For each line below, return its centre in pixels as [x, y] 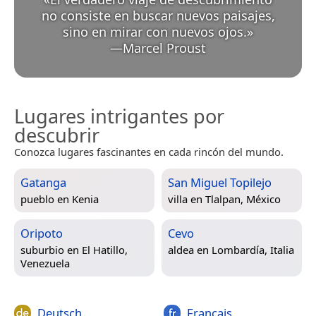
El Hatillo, [105, 250]
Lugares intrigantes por [119, 116]
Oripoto [42, 233]
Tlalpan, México [243, 199]
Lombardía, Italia [253, 250]
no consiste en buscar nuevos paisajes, [158, 16]
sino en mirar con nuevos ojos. [155, 32]
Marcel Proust [164, 48]
